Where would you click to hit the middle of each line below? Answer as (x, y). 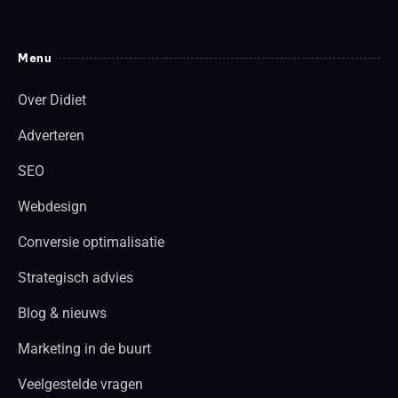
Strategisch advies (76, 277)
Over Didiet (52, 99)
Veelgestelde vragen (80, 384)
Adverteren (51, 135)
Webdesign (52, 206)
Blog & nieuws (62, 313)
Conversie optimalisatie (91, 242)
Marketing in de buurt (84, 348)
